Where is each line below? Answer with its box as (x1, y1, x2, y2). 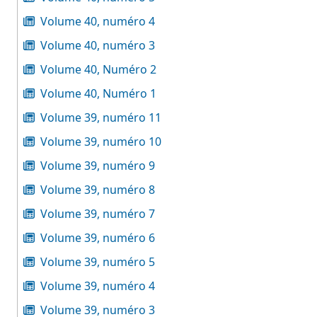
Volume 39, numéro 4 (40, 278, 155, 294)
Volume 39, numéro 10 (40, 134, 161, 149)
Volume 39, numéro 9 (40, 158, 155, 173)
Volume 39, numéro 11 (40, 110, 161, 125)
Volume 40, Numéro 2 (40, 62, 156, 77)
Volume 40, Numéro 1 (40, 86, 156, 101)
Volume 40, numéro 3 (40, 38, 155, 53)
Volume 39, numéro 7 (40, 206, 155, 221)
